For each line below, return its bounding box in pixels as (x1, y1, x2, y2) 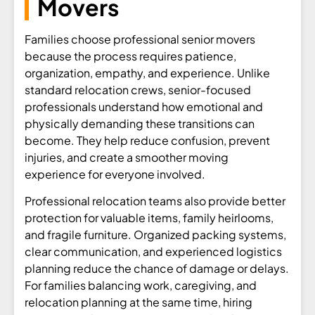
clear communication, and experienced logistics (25, 244, 282, 259)
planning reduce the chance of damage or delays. (25, 261, 289, 276)
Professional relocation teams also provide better (25, 193, 285, 209)
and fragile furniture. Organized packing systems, (25, 227, 286, 243)
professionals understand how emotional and (25, 98, 263, 114)
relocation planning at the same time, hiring (25, 295, 252, 310)
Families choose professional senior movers (25, 31, 255, 46)
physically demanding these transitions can (25, 115, 255, 131)
